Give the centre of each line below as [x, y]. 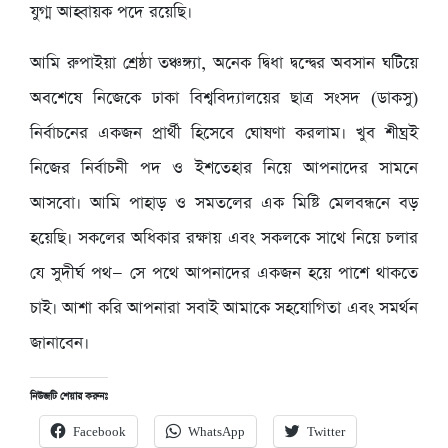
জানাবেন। [59, 343]
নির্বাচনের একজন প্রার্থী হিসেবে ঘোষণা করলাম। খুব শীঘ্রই [224, 133]
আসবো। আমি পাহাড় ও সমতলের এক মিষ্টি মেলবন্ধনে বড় [224, 203]
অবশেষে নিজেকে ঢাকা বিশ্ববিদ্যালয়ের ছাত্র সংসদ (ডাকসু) [224, 98]
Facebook [99, 432]
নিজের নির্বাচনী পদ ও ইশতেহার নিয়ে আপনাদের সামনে [224, 168]
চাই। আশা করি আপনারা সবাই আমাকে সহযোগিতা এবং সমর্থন [224, 308]
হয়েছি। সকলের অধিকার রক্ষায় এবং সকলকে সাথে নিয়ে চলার [224, 238]
